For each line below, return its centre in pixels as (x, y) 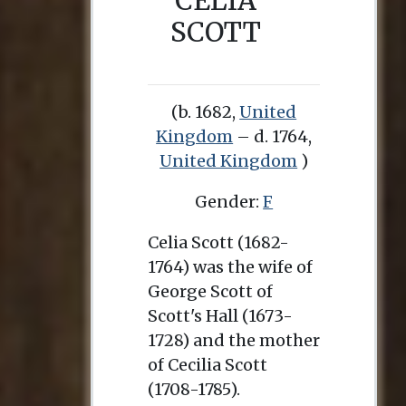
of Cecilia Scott (208, 365)
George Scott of (210, 291)
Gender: (229, 202)
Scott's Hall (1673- (220, 316)
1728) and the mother (234, 340)
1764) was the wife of (230, 267)
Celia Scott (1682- (218, 242)
